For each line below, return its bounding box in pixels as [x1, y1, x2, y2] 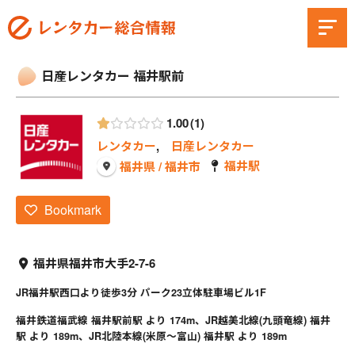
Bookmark [44, 200, 101, 219]
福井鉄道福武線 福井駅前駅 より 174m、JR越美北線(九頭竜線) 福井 [16, 313, 330, 328]
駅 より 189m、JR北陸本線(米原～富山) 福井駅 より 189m [16, 329, 287, 344]
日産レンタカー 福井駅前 [41, 67, 184, 85]
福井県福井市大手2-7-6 [32, 254, 155, 273]
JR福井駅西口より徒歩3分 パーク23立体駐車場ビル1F [16, 285, 266, 300]
